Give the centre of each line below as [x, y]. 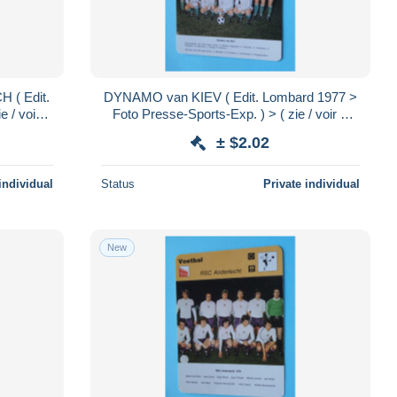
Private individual [311, 183]
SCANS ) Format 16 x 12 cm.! [230, 130]
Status [117, 183]
